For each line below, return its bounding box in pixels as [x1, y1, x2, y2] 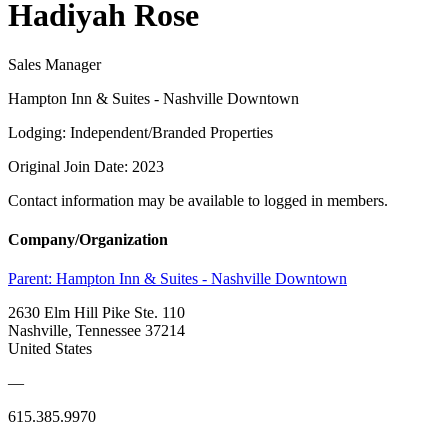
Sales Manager [8, 55, 101, 73]
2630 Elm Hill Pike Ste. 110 [8, 304, 185, 322]
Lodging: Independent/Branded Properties [8, 123, 273, 141]
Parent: [8, 270, 56, 288]
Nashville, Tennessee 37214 [8, 322, 185, 340]
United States [8, 340, 92, 358]
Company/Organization [8, 231, 168, 249]
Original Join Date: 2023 [8, 157, 164, 175]
